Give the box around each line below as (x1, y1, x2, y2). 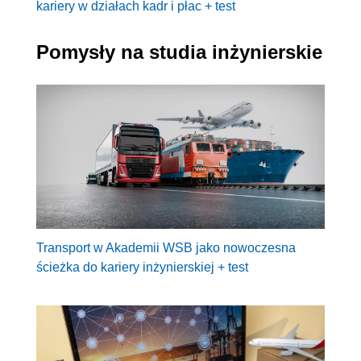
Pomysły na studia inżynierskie (36, 40, 322, 63)
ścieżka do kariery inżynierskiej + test (36, 260, 248, 275)
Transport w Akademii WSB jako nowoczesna (36, 241, 296, 255)
